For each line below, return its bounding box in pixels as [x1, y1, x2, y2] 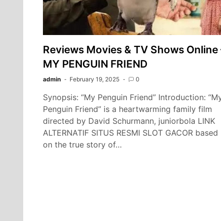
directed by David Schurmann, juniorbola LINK [43, 115, 215, 126]
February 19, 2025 [70, 75, 119, 83]
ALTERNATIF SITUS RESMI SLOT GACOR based [43, 127, 218, 138]
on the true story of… [43, 139, 122, 149]
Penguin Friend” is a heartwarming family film [43, 104, 212, 114]
